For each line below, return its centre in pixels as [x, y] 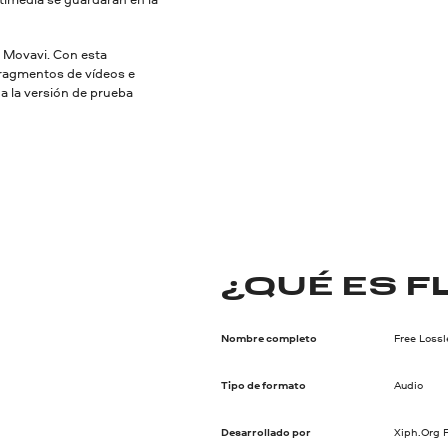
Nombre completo [268, 338]
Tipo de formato [263, 385]
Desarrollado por [265, 432]
